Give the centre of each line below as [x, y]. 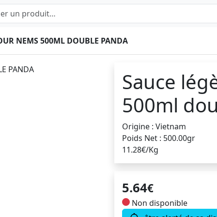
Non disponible [159, 203]
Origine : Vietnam [154, 126]
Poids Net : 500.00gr [159, 138]
